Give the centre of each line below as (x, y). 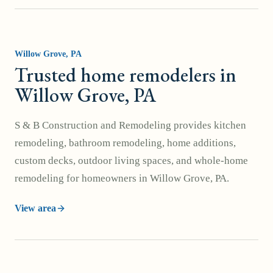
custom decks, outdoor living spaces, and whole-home (131, 161)
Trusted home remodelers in (126, 75)
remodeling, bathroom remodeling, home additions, (125, 143)
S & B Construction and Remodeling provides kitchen (130, 125)
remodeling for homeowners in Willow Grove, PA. (122, 178)
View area (35, 208)
